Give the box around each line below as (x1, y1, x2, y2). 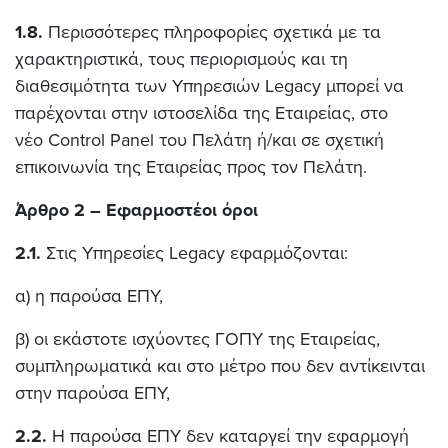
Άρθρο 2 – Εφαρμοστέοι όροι (15, 199, 258, 221)
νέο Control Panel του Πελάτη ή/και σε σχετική (15, 129, 384, 151)
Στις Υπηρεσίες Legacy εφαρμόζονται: (41, 242, 348, 264)
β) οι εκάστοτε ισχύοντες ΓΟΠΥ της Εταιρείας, (15, 328, 380, 350)
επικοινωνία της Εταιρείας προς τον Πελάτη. (15, 156, 367, 178)
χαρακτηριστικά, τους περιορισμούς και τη (15, 48, 348, 70)
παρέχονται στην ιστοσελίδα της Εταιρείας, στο (15, 102, 388, 124)
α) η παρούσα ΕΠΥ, (15, 285, 163, 307)
